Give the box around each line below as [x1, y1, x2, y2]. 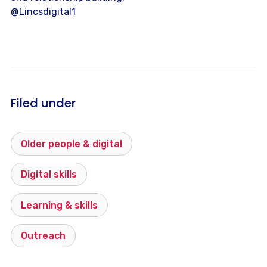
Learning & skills [21, 199, 98, 211]
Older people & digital [21, 138, 122, 150]
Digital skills [21, 169, 77, 181]
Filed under [11, 94, 76, 111]
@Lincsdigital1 [11, 5, 76, 17]
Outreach [21, 230, 66, 242]
